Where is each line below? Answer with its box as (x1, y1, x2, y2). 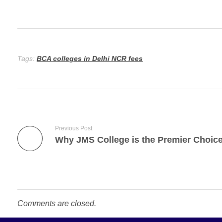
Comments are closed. (17, 199, 96, 208)
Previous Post (55, 125, 92, 132)
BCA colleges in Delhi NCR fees (37, 55, 143, 63)
